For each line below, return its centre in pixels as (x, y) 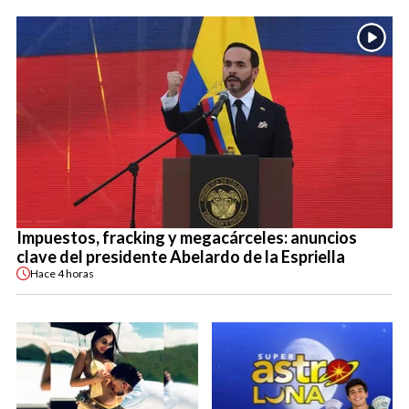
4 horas (76, 273)
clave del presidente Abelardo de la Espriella (181, 257)
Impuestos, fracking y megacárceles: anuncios (187, 238)
